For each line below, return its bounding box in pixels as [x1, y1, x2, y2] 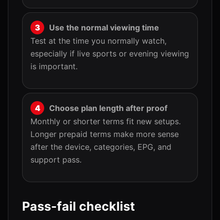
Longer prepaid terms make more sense [30, 129, 179, 139]
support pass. [30, 155, 82, 165]
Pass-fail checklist [22, 199, 135, 214]
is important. [30, 61, 78, 71]
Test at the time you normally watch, [30, 36, 166, 46]
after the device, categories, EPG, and [30, 142, 171, 152]
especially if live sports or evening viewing [30, 49, 189, 58]
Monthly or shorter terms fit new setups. [30, 116, 181, 126]
